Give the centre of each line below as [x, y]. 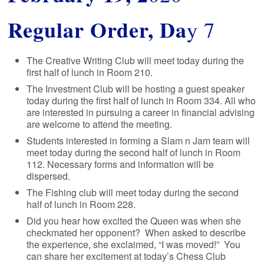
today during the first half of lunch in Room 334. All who [141, 100]
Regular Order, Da [98, 30]
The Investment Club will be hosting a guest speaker [136, 88]
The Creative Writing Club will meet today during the [136, 60]
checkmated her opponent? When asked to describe [136, 232]
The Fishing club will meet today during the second [133, 192]
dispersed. [49, 176]
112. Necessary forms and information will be [121, 164]
